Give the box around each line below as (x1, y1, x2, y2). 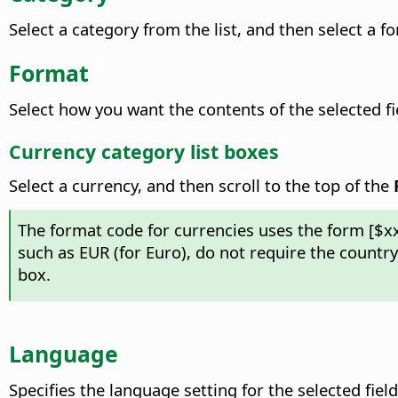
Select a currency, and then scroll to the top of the (9, 173, 394, 196)
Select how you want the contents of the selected (9, 97, 386, 120)
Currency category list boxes (9, 139, 279, 165)
